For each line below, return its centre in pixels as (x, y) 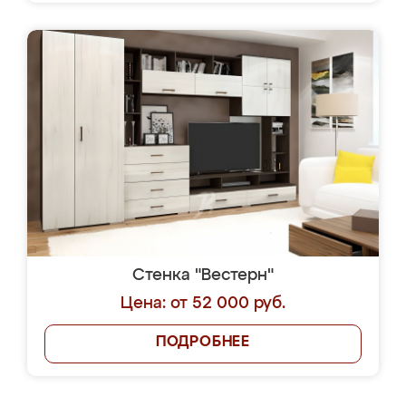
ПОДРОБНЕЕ (203, 343)
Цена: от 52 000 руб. (203, 304)
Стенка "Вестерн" (203, 275)
